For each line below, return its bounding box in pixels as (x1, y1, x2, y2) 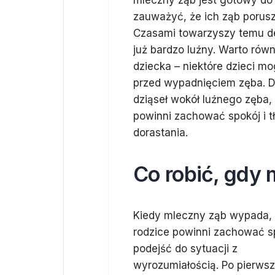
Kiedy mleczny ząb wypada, (133, 209, 272, 222)
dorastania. (133, 126, 188, 139)
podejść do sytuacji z (133, 242, 238, 255)
